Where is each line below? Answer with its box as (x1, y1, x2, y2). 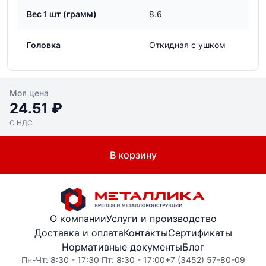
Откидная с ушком (149, 40, 226, 50)
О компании (49, 213, 106, 224)
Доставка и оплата (34, 227, 123, 239)
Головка (27, 40, 61, 50)
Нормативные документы (62, 241, 182, 253)
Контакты (123, 227, 168, 239)
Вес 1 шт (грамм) (27, 9, 97, 19)
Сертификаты (167, 227, 232, 239)
